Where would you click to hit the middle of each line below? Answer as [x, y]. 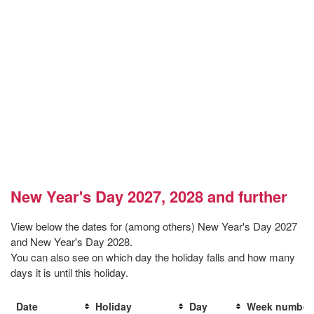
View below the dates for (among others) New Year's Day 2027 [154, 226]
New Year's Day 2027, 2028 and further [149, 197]
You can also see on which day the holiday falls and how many [153, 257]
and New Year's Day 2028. [71, 242]
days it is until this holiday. [69, 273]
